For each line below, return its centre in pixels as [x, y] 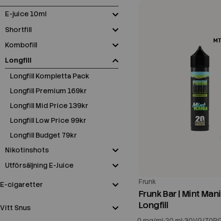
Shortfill [18, 29]
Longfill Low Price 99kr [48, 120]
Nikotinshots [27, 150]
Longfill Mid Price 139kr [49, 105]
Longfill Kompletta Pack [50, 76]
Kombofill [21, 45]
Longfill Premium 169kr [48, 91]
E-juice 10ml [26, 14]
